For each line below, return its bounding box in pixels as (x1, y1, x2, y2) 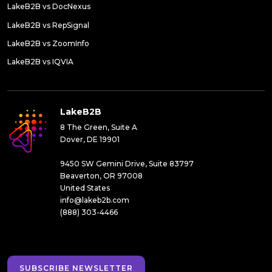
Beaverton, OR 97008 (60, 171, 143, 181)
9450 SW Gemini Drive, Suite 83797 (60, 159, 194, 169)
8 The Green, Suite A (60, 123, 137, 132)
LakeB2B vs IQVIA (7, 57, 73, 67)
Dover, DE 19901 (60, 135, 120, 144)
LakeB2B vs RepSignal (7, 20, 89, 30)
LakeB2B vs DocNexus (7, 2, 90, 12)
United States (60, 183, 110, 193)
